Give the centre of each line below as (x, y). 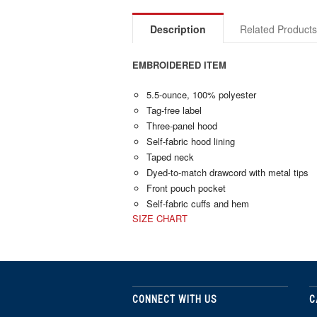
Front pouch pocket (186, 188)
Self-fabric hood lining (191, 141)
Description (178, 29)
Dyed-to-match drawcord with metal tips (227, 172)
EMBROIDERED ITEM (179, 65)
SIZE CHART (160, 218)
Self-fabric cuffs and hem (198, 203)
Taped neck (170, 157)
